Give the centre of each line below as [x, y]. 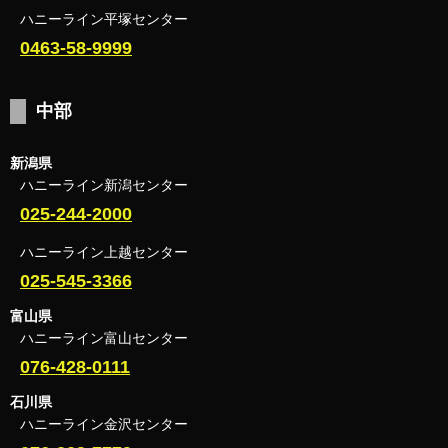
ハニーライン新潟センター [104, 184]
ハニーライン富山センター [104, 337]
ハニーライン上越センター [104, 251]
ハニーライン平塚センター [104, 18]
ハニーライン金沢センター [104, 423]
